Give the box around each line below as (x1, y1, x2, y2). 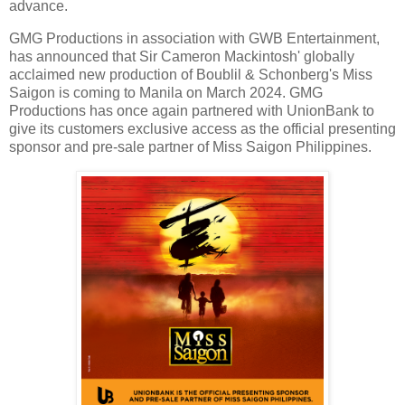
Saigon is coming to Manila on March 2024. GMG (9, 84, 323, 100)
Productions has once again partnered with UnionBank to (9, 102, 374, 118)
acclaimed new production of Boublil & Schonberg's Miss (9, 66, 372, 82)
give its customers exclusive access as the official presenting (9, 120, 396, 137)
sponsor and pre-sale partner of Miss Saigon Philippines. (9, 138, 375, 155)
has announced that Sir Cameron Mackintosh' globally (9, 48, 354, 64)
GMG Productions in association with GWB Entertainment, (9, 30, 380, 46)
